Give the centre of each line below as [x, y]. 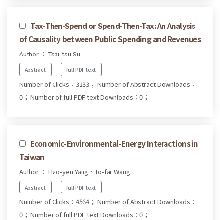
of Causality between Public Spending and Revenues [110, 39]
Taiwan [32, 156]
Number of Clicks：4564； [57, 202]
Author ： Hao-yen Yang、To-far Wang [75, 171]
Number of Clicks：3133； [57, 84]
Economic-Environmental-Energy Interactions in [114, 143]
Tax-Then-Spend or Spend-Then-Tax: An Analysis [113, 25]
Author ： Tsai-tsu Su [50, 54]
